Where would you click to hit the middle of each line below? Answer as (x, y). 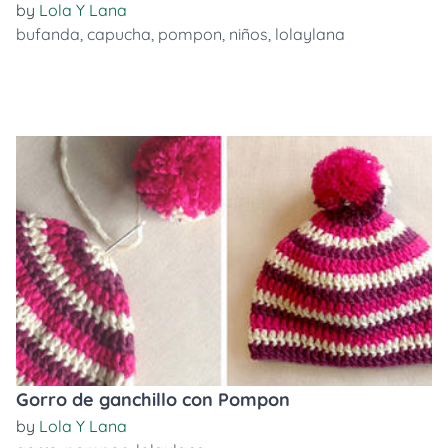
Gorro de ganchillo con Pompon (153, 399)
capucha (119, 34)
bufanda (48, 34)
